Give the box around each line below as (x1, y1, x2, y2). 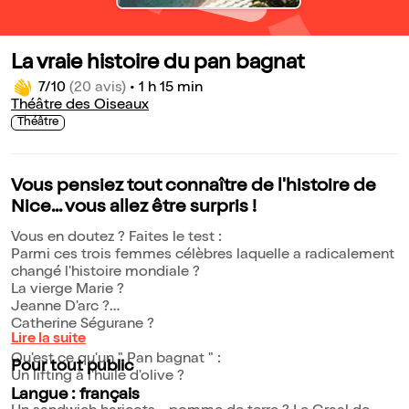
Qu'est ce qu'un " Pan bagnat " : (11, 352, 221, 368)
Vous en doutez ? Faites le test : (11, 231, 222, 246)
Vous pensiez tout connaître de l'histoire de (11, 178, 376, 197)
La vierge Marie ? (11, 283, 124, 299)
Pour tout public (11, 359, 133, 376)
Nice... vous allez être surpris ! (11, 199, 257, 218)
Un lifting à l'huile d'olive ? (11, 370, 184, 385)
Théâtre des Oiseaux (11, 99, 149, 114)
